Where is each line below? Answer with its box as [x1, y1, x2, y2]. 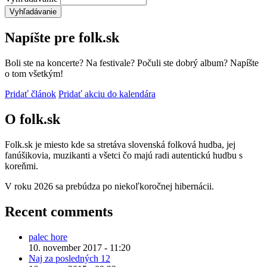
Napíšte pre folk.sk [5, 30, 119, 46]
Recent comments [5, 203, 113, 219]
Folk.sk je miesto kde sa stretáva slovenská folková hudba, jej [5, 139, 235, 150]
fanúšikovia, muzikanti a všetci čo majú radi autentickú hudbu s [5, 150, 243, 160]
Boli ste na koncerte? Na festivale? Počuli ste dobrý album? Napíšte [5, 57, 259, 68]
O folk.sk [5, 111, 60, 127]
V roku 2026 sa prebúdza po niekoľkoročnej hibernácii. [5, 181, 214, 191]
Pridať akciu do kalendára [58, 88, 156, 99]
